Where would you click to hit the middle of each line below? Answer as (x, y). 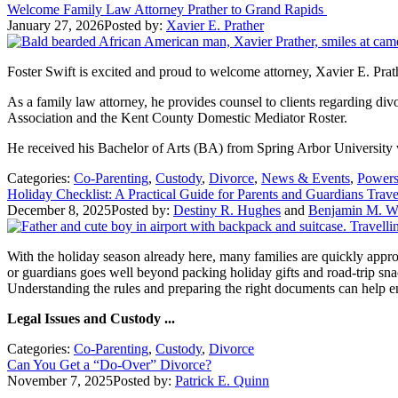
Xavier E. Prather (215, 25)
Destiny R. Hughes (227, 210)
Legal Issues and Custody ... (91, 318)
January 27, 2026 (56, 25)
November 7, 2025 (60, 380)
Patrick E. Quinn (222, 380)
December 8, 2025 (59, 210)
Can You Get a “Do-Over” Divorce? (109, 364)
